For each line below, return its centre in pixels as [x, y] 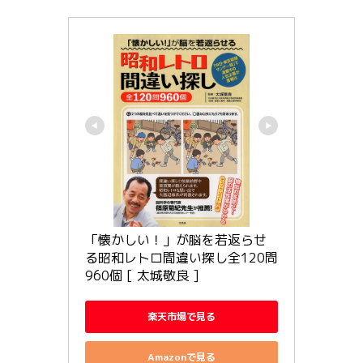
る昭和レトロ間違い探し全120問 [181, 257]
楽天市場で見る [181, 317]
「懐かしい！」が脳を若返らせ [176, 239]
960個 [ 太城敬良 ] [142, 275]
